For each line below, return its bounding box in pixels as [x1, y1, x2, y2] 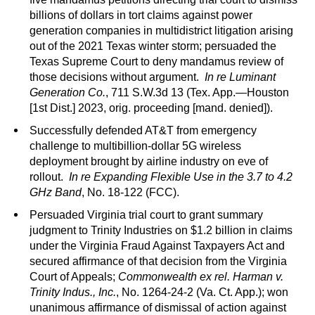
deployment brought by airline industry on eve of [30, 155, 268, 168]
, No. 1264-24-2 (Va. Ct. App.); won [116, 286, 288, 299]
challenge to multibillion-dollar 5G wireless [30, 140, 241, 153]
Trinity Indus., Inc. [30, 286, 116, 299]
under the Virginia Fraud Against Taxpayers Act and [30, 240, 285, 252]
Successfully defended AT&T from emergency [30, 124, 257, 137]
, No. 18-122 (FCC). [82, 186, 179, 199]
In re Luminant [205, 71, 276, 84]
